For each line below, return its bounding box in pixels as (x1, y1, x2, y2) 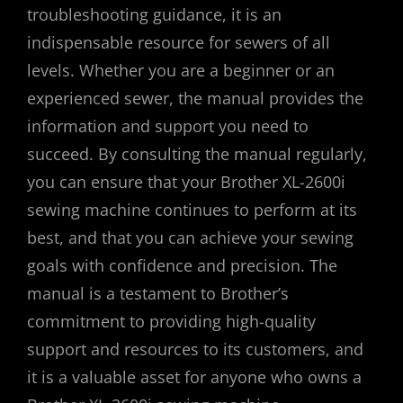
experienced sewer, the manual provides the (27, 86, 363, 109)
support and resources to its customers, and (27, 337, 363, 360)
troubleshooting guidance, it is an (27, 3, 282, 25)
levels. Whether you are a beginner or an (27, 58, 335, 81)
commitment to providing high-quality (27, 309, 316, 332)
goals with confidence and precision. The (27, 254, 337, 276)
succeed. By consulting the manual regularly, (27, 142, 367, 165)
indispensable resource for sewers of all (27, 31, 330, 53)
